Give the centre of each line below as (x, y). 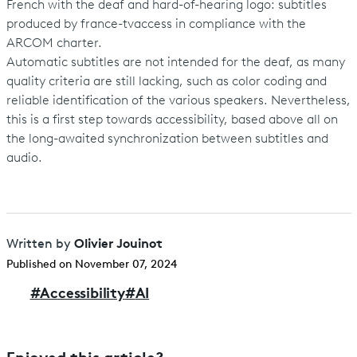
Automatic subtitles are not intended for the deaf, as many (175, 63)
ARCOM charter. (55, 43)
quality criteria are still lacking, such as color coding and (166, 82)
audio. (25, 158)
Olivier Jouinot (118, 241)
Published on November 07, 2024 (91, 265)
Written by (40, 244)
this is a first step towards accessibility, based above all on (172, 120)
